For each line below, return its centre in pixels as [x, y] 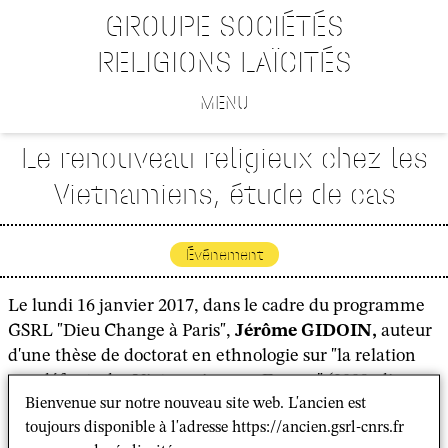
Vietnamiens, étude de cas [224, 193]
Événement [224, 254]
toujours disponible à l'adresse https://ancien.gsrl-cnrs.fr [214, 427]
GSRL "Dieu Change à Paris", [121, 331]
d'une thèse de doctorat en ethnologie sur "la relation [212, 356]
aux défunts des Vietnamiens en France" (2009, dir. [206, 381]
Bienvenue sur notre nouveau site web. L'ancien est [195, 403]
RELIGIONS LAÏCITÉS [224, 61]
